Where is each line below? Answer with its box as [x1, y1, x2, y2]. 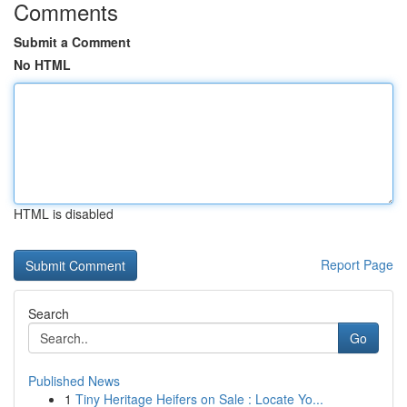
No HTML [14, 55, 71, 74]
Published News [28, 372, 120, 390]
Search [28, 304, 69, 323]
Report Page [321, 255, 393, 273]
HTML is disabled [14, 204, 114, 223]
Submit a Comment [14, 33, 131, 51]
